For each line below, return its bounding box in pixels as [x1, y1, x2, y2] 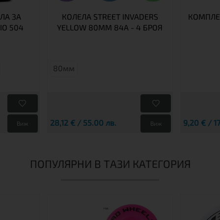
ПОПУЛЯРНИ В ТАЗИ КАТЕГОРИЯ [29, 157, 191, 170]
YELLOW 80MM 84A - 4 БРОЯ [57, 22, 163, 32]
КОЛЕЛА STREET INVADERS [61, 11, 158, 21]
